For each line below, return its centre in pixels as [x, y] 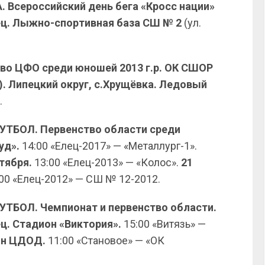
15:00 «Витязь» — [164, 224]
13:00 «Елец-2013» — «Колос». [106, 162]
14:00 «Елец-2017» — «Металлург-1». [108, 146]
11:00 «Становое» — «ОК [106, 240]
